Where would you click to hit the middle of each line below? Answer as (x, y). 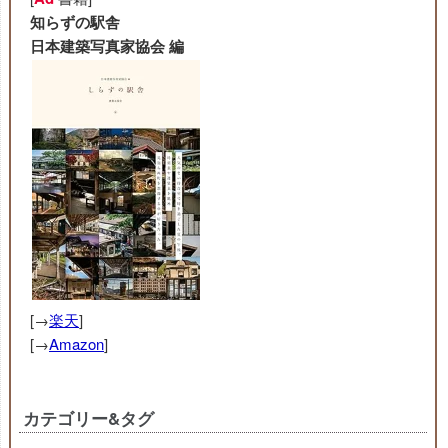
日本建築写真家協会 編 (107, 46)
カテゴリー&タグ (88, 418)
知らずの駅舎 (75, 22)
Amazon (76, 343)
